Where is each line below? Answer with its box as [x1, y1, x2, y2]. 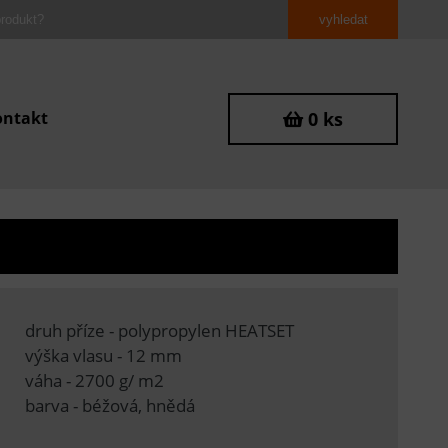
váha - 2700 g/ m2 [24, 368, 164, 392]
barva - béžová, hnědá [24, 393, 195, 417]
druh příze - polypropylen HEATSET [24, 318, 294, 342]
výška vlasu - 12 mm [24, 343, 182, 367]
